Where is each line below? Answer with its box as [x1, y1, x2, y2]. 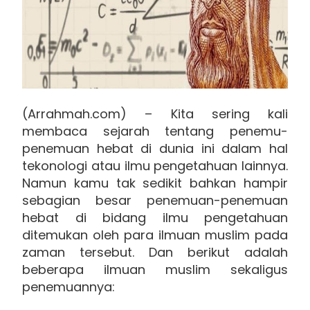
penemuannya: [22, 277, 115, 295]
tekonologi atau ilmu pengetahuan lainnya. [22, 156, 288, 174]
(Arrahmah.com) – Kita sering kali [22, 104, 288, 122]
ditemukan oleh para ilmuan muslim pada [22, 226, 288, 244]
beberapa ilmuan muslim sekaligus [22, 260, 288, 278]
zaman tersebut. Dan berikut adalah [22, 243, 288, 261]
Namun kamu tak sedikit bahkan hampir [22, 174, 288, 192]
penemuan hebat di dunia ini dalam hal [22, 139, 288, 157]
